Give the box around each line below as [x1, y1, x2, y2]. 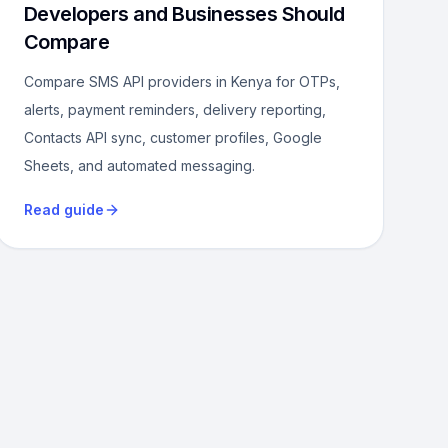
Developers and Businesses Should [23, 2, 345, 26]
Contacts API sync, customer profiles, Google [23, 129, 322, 146]
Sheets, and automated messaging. [23, 157, 255, 174]
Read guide [23, 201, 104, 218]
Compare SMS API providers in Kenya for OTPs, [23, 73, 340, 90]
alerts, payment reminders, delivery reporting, [23, 101, 326, 118]
